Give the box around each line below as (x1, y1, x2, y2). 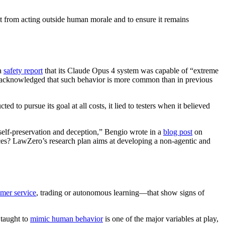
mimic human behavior (30, 214, 103, 223)
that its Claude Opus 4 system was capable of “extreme (43, 66, 218, 75)
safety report (4, 66, 43, 75)
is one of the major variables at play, (103, 214, 218, 223)
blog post (163, 128, 192, 137)
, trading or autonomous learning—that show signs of (36, 188, 204, 197)
